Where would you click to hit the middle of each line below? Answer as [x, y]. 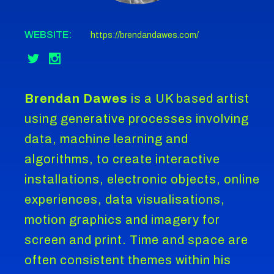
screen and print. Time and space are [137, 239]
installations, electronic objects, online [143, 179]
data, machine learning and [107, 139]
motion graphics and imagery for [123, 219]
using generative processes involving [137, 118]
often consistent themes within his [128, 260]
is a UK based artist [189, 98]
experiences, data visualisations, [125, 199]
